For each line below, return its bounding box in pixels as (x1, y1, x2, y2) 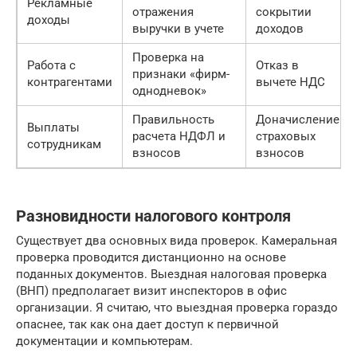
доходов (256, 22, 304, 36)
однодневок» (132, 84, 206, 98)
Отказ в (256, 58, 299, 73)
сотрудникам (27, 137, 101, 151)
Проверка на (132, 50, 204, 65)
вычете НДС (256, 75, 325, 89)
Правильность (132, 112, 214, 127)
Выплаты (27, 120, 80, 135)
